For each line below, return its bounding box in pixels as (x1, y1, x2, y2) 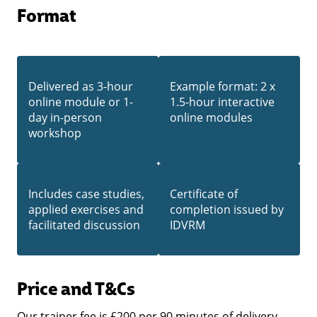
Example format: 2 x (170, 78, 275, 94)
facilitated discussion (28, 217, 143, 233)
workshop (28, 125, 81, 141)
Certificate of (170, 185, 238, 202)
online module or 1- (28, 93, 133, 110)
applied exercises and (28, 201, 146, 217)
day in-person (28, 109, 102, 125)
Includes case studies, (28, 185, 144, 202)
